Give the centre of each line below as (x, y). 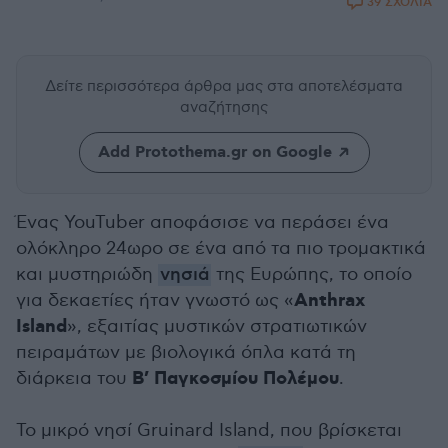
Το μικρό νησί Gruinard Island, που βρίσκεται (209, 430)
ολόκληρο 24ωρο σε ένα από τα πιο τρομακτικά (221, 248)
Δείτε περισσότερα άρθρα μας (156, 86)
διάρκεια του (74, 378)
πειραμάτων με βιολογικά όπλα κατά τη (186, 352)
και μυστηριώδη (87, 274)
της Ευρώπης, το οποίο (311, 274)
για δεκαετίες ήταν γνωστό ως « (155, 300)
